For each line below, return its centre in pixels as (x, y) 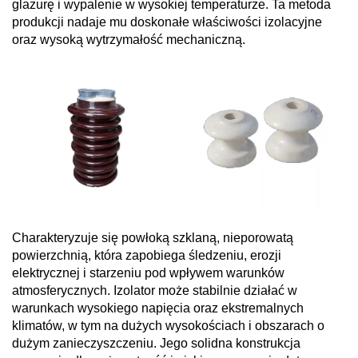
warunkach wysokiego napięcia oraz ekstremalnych (158, 308)
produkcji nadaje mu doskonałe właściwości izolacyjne (167, 22)
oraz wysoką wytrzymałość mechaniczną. (129, 40)
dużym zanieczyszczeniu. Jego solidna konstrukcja (156, 344)
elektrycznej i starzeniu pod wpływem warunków (148, 273)
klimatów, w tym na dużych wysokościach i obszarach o (168, 326)
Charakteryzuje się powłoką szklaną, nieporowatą (153, 238)
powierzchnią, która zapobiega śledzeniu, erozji (147, 256)
